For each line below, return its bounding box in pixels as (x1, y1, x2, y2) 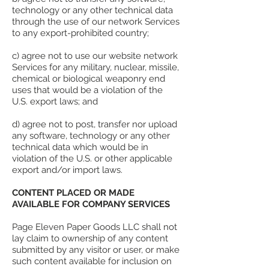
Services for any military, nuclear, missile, (12, 62, 179, 73)
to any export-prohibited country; (12, 28, 149, 39)
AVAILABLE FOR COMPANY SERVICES (12, 199, 170, 210)
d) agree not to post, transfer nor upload (12, 119, 177, 130)
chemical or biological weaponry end (12, 73, 165, 85)
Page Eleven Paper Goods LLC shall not (12, 222, 177, 233)
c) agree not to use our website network (12, 50, 178, 62)
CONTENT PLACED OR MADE (12, 187, 134, 199)
